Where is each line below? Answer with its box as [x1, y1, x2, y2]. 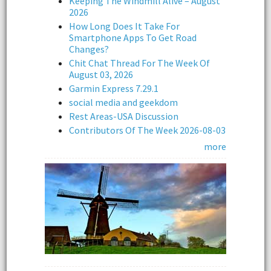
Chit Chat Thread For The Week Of [69, 57, 210, 70]
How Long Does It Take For [69, 20, 180, 33]
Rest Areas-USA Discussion [69, 110, 178, 123]
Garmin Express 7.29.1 [69, 82, 158, 95]
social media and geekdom [69, 96, 178, 109]
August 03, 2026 [69, 68, 133, 81]
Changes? [69, 43, 109, 56]
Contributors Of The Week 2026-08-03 [69, 124, 226, 137]
